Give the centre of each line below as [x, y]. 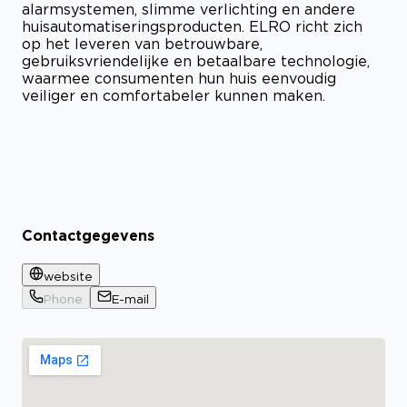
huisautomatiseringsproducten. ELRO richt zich [192, 26]
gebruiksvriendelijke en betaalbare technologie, [196, 60]
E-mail [130, 299]
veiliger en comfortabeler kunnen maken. [174, 95]
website [68, 277]
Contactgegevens [88, 236]
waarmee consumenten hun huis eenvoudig [179, 78]
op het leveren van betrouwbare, [142, 43]
